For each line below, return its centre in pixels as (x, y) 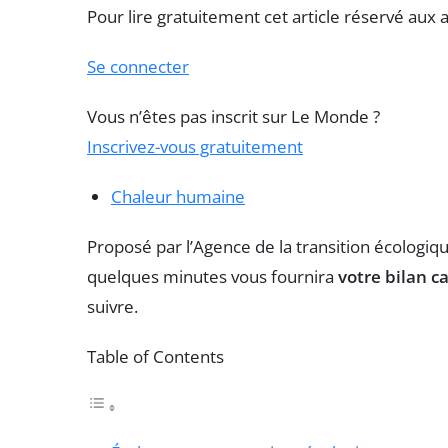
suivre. (112, 306)
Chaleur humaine (178, 196)
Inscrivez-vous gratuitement (195, 146)
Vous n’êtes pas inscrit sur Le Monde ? (233, 116)
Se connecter (138, 66)
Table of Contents (155, 356)
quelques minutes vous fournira (212, 276)
